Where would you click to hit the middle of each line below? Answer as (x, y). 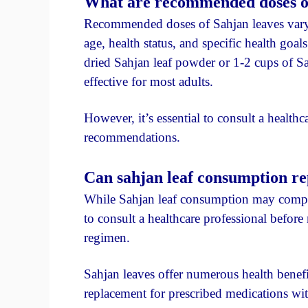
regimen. (107, 237)
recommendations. (132, 137)
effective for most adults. (148, 81)
